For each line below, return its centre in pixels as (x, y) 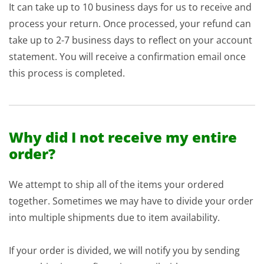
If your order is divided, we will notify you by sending (124, 250)
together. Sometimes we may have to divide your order (131, 201)
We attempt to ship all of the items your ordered (116, 184)
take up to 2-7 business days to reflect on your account (131, 40)
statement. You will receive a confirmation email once (127, 57)
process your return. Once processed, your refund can (130, 24)
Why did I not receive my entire (123, 137)
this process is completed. (67, 73)
